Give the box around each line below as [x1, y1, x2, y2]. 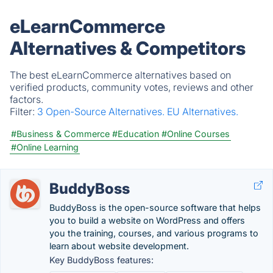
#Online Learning [11, 142, 79, 152]
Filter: [10, 105, 37, 118]
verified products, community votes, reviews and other [10, 81, 253, 93]
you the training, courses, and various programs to [49, 228, 258, 238]
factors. [10, 93, 43, 105]
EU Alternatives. [167, 105, 238, 118]
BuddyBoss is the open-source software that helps [49, 202, 261, 213]
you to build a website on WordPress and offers [49, 215, 245, 225]
